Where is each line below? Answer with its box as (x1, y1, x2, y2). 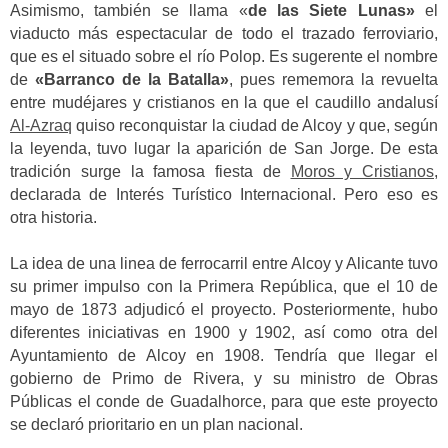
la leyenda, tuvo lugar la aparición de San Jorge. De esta (10, 139, 438, 157)
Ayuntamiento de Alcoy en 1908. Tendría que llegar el (10, 347, 438, 365)
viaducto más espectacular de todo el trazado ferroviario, (10, 24, 438, 42)
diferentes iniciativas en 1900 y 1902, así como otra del (10, 324, 438, 342)
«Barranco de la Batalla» (35, 70, 229, 88)
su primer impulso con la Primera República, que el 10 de (10, 278, 438, 296)
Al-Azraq (10, 116, 72, 134)
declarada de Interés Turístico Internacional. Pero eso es (10, 185, 438, 203)
